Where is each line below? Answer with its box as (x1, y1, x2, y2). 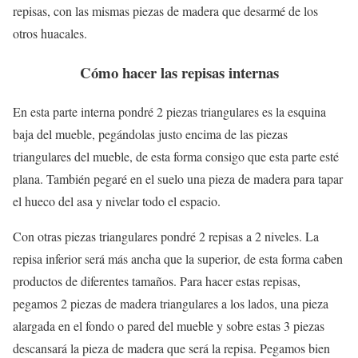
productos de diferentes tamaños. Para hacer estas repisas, (13, 272, 300, 289)
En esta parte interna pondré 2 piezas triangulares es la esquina (13, 102, 326, 120)
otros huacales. (13, 25, 87, 42)
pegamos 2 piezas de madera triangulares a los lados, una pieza (13, 294, 328, 312)
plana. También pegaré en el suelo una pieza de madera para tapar (13, 169, 343, 187)
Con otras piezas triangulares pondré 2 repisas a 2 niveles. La (13, 227, 319, 245)
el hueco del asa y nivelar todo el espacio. (13, 192, 221, 209)
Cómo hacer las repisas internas (79, 62, 279, 84)
